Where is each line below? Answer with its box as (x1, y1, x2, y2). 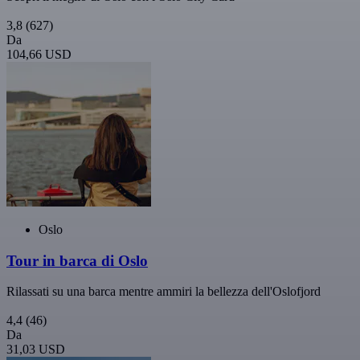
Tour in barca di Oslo (6, 252, 148, 269)
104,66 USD (6, 47, 72, 61)
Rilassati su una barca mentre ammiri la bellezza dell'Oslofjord (6, 284, 321, 299)
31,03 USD (6, 342, 65, 357)
